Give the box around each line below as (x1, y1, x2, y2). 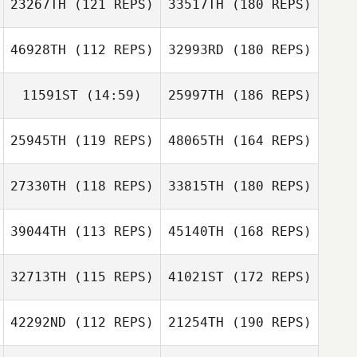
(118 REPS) (66, 178, 154, 194)
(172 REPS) (223, 269, 312, 284)
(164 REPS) (223, 133, 312, 148)
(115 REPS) (66, 269, 154, 284)
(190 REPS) (223, 315, 312, 330)
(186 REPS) (223, 88, 312, 103)
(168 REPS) (223, 224, 312, 239)
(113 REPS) (66, 224, 154, 239)
